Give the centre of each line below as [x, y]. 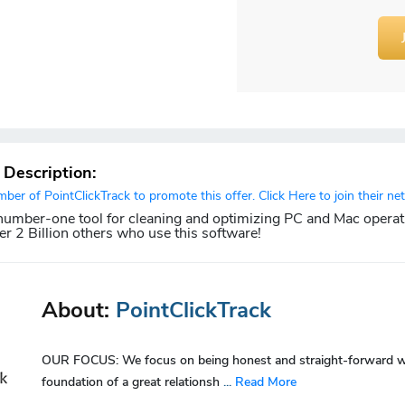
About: [79, 310]
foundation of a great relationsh [132, 381]
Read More [266, 381]
